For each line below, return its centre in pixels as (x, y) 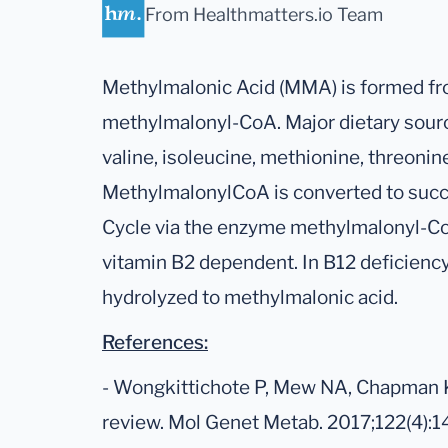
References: (155, 343)
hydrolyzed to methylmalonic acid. (250, 298)
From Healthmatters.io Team (264, 14)
